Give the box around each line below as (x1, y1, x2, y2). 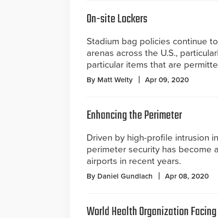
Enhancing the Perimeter (87, 106, 182, 125)
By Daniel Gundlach (87, 172, 153, 181)
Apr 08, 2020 (165, 172, 209, 181)
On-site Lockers (87, 10, 147, 29)
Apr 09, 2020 (145, 75, 189, 84)
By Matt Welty (87, 75, 133, 84)
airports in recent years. (87, 156, 181, 166)
